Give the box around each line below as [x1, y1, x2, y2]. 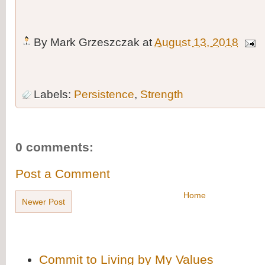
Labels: [34, 88, 74, 101]
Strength [140, 88, 183, 101]
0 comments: [15, 140, 93, 154]
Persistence [74, 88, 134, 101]
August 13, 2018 [154, 36, 238, 49]
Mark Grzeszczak [50, 36, 140, 49]
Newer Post [22, 196, 65, 206]
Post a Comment [15, 167, 110, 182]
